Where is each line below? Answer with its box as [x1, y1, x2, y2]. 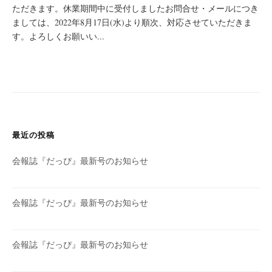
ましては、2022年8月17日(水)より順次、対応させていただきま [12, 16, 252, 28]
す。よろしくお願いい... [12, 30, 104, 42]
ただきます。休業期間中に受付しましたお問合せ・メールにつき [12, 2, 259, 14]
